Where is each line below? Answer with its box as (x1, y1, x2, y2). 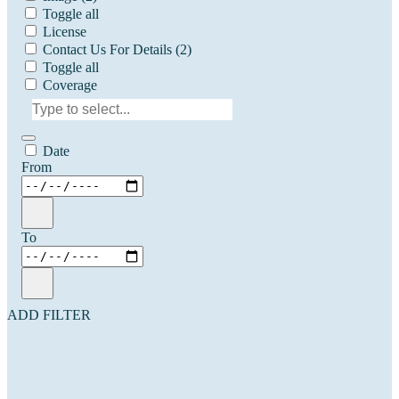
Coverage (43, 77, 97, 93)
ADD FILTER (7, 306, 91, 322)
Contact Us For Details (43, 41, 172, 57)
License (43, 23, 86, 39)
